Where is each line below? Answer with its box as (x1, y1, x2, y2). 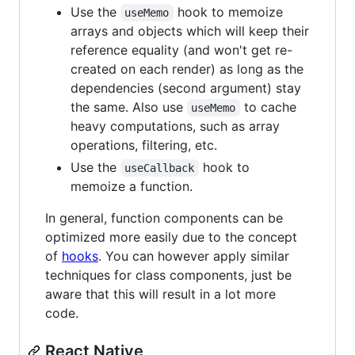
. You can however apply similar (98, 247, 289, 264)
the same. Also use (71, 98, 187, 115)
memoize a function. (71, 177, 193, 194)
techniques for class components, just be (45, 266, 292, 283)
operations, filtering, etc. (71, 136, 217, 153)
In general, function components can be (45, 209, 283, 226)
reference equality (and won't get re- (71, 41, 292, 58)
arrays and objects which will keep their (71, 22, 309, 39)
